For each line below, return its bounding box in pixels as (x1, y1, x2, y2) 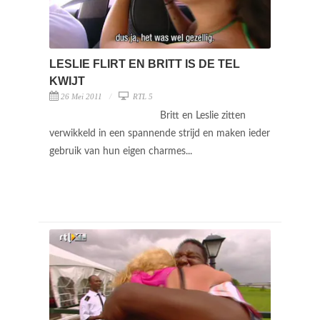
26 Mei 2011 (61, 91, 102, 101)
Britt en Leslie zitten (160, 110, 246, 121)
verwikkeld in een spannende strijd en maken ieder (49, 128, 270, 139)
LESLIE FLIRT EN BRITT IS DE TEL (49, 57, 240, 70)
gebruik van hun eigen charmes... (49, 146, 195, 156)
